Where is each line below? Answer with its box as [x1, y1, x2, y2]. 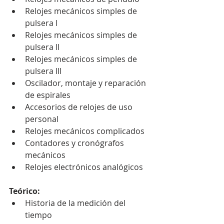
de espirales [25, 89, 70, 100]
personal [25, 113, 58, 124]
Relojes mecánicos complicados [25, 125, 144, 136]
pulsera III [25, 65, 61, 76]
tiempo [25, 209, 52, 220]
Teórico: [9, 185, 40, 196]
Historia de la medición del [25, 197, 127, 208]
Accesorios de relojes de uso [25, 101, 134, 112]
